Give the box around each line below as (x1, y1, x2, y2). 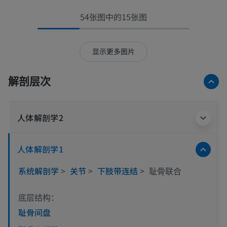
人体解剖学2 (17, 111, 64, 124)
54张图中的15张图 (80, 10, 147, 23)
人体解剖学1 (17, 142, 64, 155)
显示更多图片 (92, 46, 135, 57)
